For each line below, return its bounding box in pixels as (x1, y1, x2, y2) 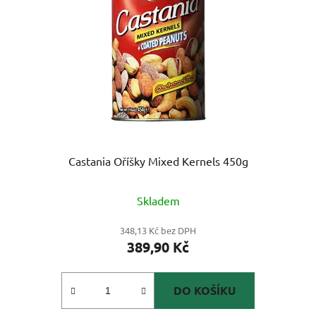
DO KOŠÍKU (174, 282, 236, 298)
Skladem (136, 193, 180, 207)
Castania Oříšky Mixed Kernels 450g (68, 153, 248, 168)
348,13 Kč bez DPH (120, 224, 196, 236)
